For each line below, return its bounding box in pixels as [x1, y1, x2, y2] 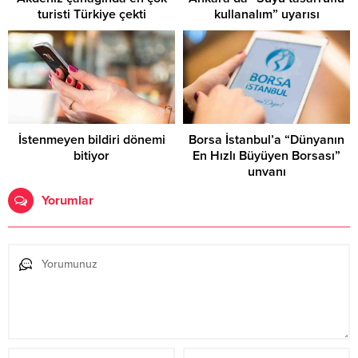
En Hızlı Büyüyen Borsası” [193, 148, 340, 165]
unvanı [247, 164, 286, 181]
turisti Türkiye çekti [37, 6, 146, 22]
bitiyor [74, 148, 109, 165]
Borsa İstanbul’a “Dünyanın [189, 132, 344, 149]
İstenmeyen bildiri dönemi [18, 132, 165, 149]
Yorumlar [42, 193, 93, 209]
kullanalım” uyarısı [213, 6, 320, 22]
